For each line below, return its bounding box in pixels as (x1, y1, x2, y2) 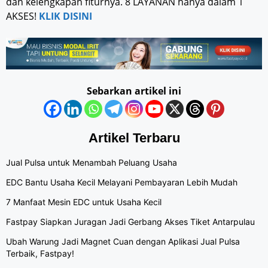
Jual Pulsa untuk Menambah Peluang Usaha (6, 157, 177, 167)
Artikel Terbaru (88, 130, 180, 145)
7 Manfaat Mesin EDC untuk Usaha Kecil (6, 196, 162, 207)
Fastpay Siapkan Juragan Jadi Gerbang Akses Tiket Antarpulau (6, 216, 255, 227)
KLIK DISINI (39, 9, 92, 23)
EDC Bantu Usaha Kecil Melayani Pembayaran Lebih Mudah (6, 176, 237, 187)
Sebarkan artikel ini (87, 84, 181, 98)
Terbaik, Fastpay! (6, 248, 74, 258)
